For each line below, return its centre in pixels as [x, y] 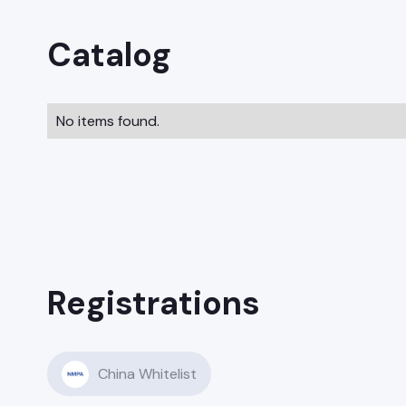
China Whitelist [147, 374]
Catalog [109, 55]
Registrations [154, 304]
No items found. [108, 121]
